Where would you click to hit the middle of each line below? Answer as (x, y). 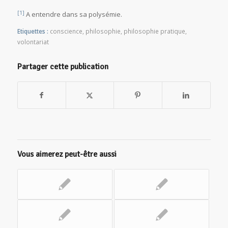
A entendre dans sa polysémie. (73, 15)
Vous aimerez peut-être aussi (67, 154)
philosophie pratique (154, 31)
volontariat (33, 41)
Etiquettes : (33, 31)
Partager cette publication (63, 66)
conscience (66, 31)
